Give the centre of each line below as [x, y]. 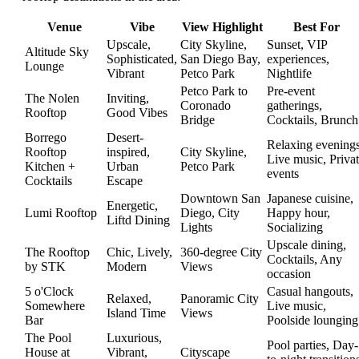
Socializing [295, 228]
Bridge [198, 120]
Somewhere [55, 306]
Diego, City [210, 213]
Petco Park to [214, 91]
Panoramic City [220, 299]
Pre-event [291, 91]
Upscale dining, [307, 245]
